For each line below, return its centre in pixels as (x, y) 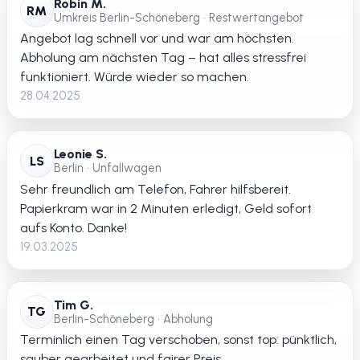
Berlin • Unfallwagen (108, 168)
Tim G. (74, 305)
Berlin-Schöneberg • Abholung (133, 319)
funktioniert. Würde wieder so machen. (135, 77)
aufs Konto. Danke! (74, 227)
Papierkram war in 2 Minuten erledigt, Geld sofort (166, 208)
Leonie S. (80, 154)
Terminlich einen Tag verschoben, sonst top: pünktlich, (178, 340)
